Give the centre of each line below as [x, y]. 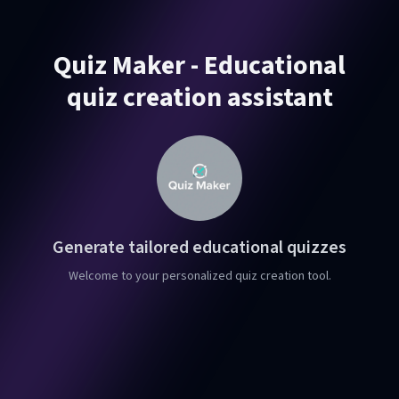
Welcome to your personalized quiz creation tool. [199, 276]
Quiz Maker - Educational [199, 65]
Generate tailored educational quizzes [199, 247]
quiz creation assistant [199, 97]
